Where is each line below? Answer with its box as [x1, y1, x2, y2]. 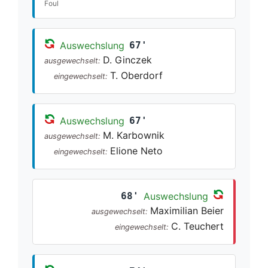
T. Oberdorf [110, 69, 163, 81]
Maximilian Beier [150, 204, 224, 217]
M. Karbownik [103, 129, 165, 141]
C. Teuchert [171, 220, 224, 232]
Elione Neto [110, 144, 163, 157]
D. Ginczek [103, 53, 152, 66]
